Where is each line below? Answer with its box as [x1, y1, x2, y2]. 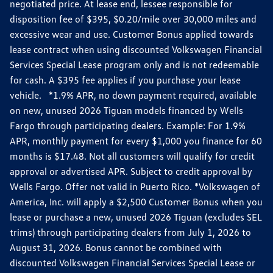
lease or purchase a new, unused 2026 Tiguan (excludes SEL [10, 210, 262, 223]
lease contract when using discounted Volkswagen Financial [10, 43, 262, 55]
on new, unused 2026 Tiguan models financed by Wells [10, 104, 243, 116]
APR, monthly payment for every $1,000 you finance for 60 [10, 134, 262, 147]
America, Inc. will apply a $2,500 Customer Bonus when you [10, 195, 263, 208]
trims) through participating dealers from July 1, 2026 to [10, 225, 251, 238]
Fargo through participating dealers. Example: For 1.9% [10, 119, 246, 132]
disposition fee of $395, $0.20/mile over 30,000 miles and [10, 12, 257, 25]
